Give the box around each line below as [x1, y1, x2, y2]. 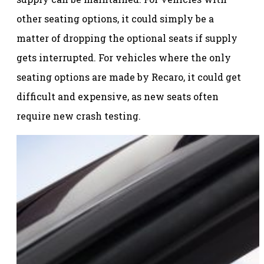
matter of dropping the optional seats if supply [16, 31, 237, 44]
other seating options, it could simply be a [16, 12, 214, 25]
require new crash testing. [16, 109, 141, 122]
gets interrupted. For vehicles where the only [16, 51, 231, 64]
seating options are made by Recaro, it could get [16, 70, 241, 83]
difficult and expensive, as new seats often [16, 90, 219, 103]
